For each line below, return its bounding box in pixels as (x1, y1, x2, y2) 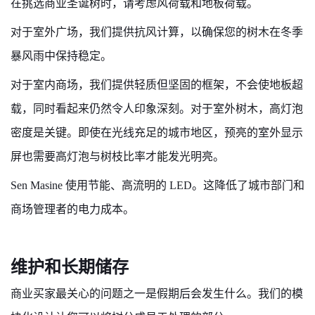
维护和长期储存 (11, 258, 129, 276)
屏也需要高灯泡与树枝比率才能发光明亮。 (11, 150, 224, 162)
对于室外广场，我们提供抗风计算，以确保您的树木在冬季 (11, 26, 303, 38)
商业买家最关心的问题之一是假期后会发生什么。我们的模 (11, 288, 303, 300)
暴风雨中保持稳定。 (11, 50, 112, 62)
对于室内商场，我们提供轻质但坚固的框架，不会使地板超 (11, 79, 303, 91)
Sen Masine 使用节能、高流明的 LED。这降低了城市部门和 (11, 179, 304, 191)
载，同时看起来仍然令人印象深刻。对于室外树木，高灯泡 (11, 103, 303, 115)
